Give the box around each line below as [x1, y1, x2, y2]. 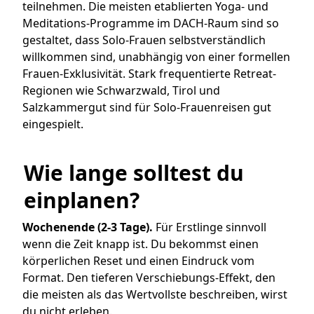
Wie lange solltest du [24, 158, 244, 188]
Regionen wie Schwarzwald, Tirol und [22, 82, 220, 98]
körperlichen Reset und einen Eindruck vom [22, 253, 254, 269]
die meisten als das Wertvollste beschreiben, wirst [22, 287, 287, 303]
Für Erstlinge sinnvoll [153, 219, 266, 235]
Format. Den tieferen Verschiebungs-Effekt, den [22, 270, 275, 286]
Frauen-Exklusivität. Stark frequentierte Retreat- [22, 65, 276, 81]
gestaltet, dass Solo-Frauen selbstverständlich [22, 32, 266, 48]
